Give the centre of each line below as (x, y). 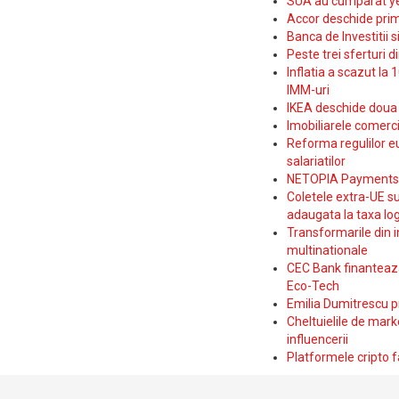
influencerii (318, 339)
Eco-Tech (313, 286)
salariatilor (316, 161)
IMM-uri (308, 90)
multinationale (327, 250)
